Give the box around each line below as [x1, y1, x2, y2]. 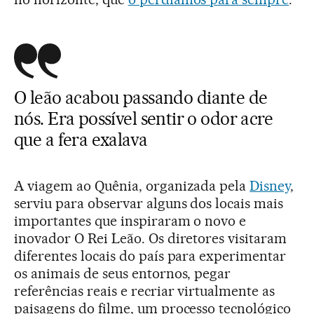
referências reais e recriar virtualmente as [14, 282, 275, 299]
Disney [250, 177, 291, 194]
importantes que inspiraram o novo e [14, 212, 247, 229]
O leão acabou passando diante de [14, 87, 268, 108]
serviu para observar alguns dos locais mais [14, 195, 284, 212]
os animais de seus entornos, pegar [14, 265, 231, 282]
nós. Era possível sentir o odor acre [14, 108, 273, 129]
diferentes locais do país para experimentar [14, 247, 287, 264]
